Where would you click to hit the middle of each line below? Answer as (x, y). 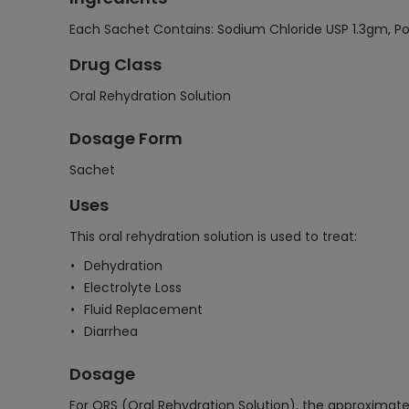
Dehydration (123, 266)
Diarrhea (111, 331)
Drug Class (115, 64)
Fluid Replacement (143, 309)
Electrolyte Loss (133, 288)
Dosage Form (126, 138)
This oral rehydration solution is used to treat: (213, 236)
